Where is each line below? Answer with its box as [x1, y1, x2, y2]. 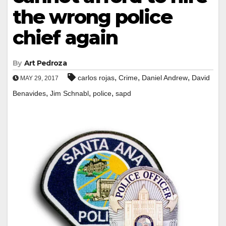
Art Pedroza [24, 58, 67, 68]
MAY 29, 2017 [19, 74, 59, 82]
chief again [13, 25, 118, 49]
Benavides [13, 89, 46, 97]
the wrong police [13, 5, 172, 29]
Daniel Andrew [142, 73, 188, 82]
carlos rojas [78, 73, 115, 82]
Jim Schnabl [50, 89, 89, 97]
